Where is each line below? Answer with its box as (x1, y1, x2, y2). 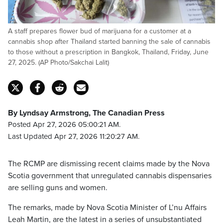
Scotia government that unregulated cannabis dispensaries (8, 171, 212, 181)
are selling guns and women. (8, 183, 108, 193)
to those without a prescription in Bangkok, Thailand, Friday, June (8, 48, 209, 56)
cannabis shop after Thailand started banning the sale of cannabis (8, 37, 211, 46)
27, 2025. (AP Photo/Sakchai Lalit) (8, 58, 109, 67)
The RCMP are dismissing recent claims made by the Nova (8, 159, 210, 169)
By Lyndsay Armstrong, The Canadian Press (8, 108, 165, 118)
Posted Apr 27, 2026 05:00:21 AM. (8, 120, 120, 129)
